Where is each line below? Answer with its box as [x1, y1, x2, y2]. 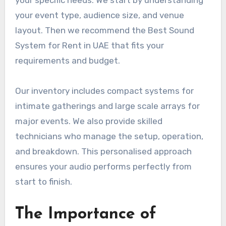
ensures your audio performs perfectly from [15, 161, 192, 172]
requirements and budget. [15, 55, 122, 66]
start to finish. [15, 177, 72, 187]
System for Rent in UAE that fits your [15, 40, 164, 51]
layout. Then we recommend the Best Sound [15, 25, 194, 36]
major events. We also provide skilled [15, 116, 162, 127]
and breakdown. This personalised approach [15, 146, 192, 157]
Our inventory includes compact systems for [15, 86, 194, 96]
